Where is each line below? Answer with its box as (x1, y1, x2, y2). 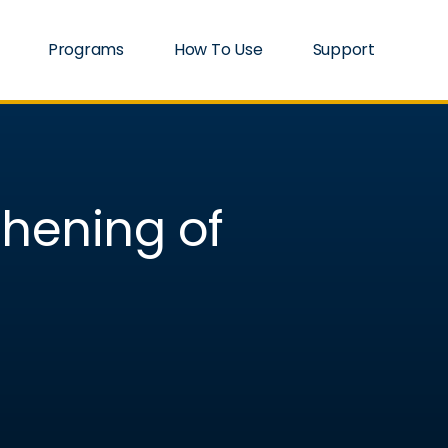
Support (312, 38, 375, 61)
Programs (47, 38, 124, 61)
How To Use (173, 38, 263, 61)
